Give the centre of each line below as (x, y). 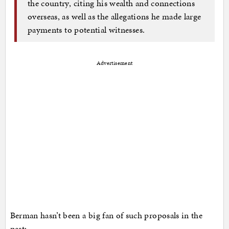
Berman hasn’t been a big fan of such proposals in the (106, 215)
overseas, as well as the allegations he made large (114, 17)
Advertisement (114, 63)
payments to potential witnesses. (86, 30)
